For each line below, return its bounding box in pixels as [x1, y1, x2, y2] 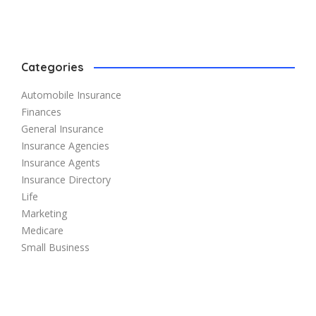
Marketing [21, 206, 67, 220]
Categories [21, 59, 83, 74]
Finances [21, 104, 61, 119]
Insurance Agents [21, 155, 100, 169]
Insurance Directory [21, 172, 111, 186]
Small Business [21, 240, 90, 254]
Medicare [21, 223, 63, 237]
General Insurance [21, 121, 104, 135]
